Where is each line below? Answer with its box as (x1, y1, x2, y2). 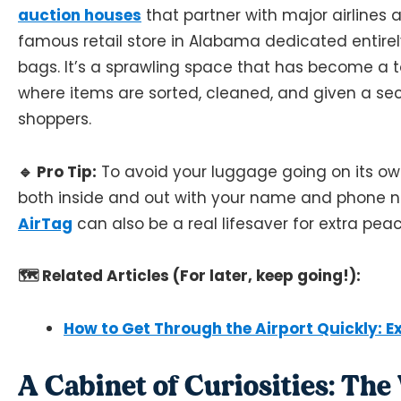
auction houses (18, 4, 141, 26)
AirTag (18, 212, 73, 235)
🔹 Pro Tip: (18, 160, 97, 183)
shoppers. (18, 107, 91, 130)
